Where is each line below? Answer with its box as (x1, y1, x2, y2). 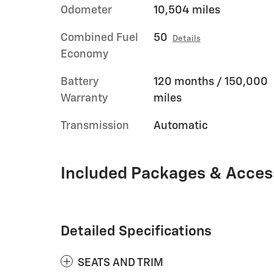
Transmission (61, 120, 129, 131)
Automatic (153, 120, 208, 131)
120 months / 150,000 (153, 76, 268, 87)
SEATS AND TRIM (78, 257, 163, 268)
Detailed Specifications (61, 224, 212, 239)
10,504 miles (153, 4, 220, 16)
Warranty (61, 92, 108, 104)
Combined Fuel (61, 32, 138, 43)
